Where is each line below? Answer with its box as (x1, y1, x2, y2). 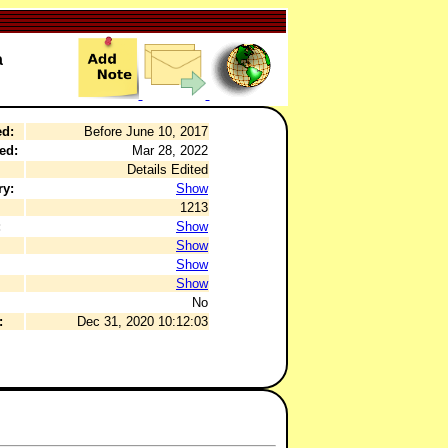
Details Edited (127, 162, 208, 177)
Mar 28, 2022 (132, 143, 208, 158)
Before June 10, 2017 (84, 124, 208, 139)
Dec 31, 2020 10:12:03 (77, 314, 208, 329)
